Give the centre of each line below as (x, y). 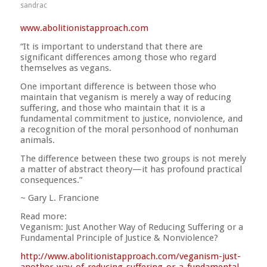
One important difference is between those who (118, 86)
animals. (37, 140)
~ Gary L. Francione (59, 198)
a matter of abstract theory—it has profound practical (131, 169)
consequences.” (51, 180)
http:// (34, 256)
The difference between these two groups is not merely (133, 158)
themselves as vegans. (66, 68)
